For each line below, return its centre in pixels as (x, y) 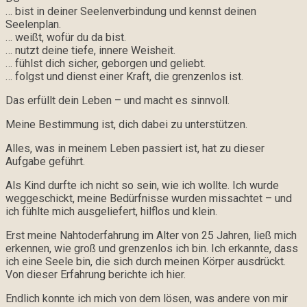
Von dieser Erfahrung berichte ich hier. (96, 275)
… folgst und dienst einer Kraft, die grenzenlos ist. (124, 77)
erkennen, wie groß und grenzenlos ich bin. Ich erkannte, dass (152, 249)
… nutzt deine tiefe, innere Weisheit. (90, 51)
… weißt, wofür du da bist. (66, 38)
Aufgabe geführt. (45, 162)
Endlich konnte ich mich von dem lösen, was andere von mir (147, 299)
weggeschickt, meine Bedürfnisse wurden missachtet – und (149, 199)
